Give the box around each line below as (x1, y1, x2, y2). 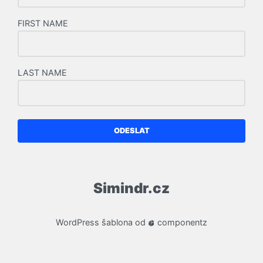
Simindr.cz (93, 180, 170, 197)
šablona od (99, 217, 148, 227)
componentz (155, 217, 208, 227)
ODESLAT (113, 126, 150, 136)
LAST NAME (18, 68, 67, 78)
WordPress (55, 217, 99, 227)
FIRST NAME (18, 18, 68, 29)
